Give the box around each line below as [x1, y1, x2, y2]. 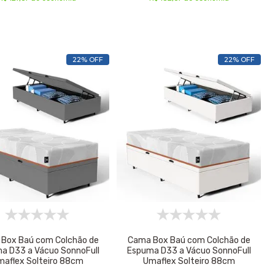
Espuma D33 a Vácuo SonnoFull [126, 245, 251, 256]
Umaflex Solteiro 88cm [142, 255, 235, 266]
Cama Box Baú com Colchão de [127, 234, 250, 246]
